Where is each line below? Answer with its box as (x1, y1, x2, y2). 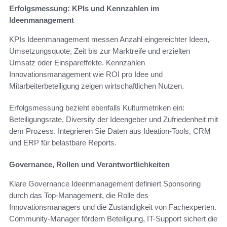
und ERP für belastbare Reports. (9, 138, 117, 147)
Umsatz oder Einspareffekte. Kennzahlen (9, 58, 145, 67)
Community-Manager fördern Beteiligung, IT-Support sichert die (9, 214, 217, 223)
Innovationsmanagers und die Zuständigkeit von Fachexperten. (9, 203, 216, 212)
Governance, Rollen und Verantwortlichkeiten (9, 160, 170, 169)
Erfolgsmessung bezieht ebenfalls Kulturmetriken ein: (9, 103, 184, 112)
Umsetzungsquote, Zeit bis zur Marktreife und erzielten (9, 47, 190, 56)
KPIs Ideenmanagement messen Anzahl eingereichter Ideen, (9, 35, 209, 44)
